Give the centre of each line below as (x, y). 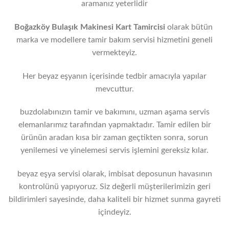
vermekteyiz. (114, 52)
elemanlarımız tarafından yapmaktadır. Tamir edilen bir (114, 125)
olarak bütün (191, 27)
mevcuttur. (114, 89)
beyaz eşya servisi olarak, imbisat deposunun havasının (114, 174)
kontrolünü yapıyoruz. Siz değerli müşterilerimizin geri (114, 187)
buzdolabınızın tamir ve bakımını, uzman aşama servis (114, 112)
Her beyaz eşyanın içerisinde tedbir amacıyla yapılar (114, 76)
